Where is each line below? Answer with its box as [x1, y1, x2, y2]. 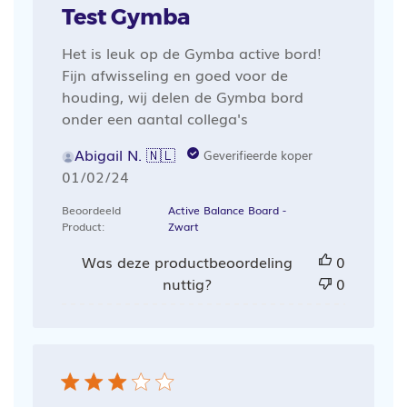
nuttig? [162, 273, 212, 295]
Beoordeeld [61, 202, 121, 219]
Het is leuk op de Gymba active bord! [61, 42, 322, 65]
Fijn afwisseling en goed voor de [61, 64, 288, 86]
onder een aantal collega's [61, 107, 248, 130]
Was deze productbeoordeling [81, 251, 293, 273]
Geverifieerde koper [203, 145, 313, 164]
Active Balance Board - [167, 202, 286, 219]
